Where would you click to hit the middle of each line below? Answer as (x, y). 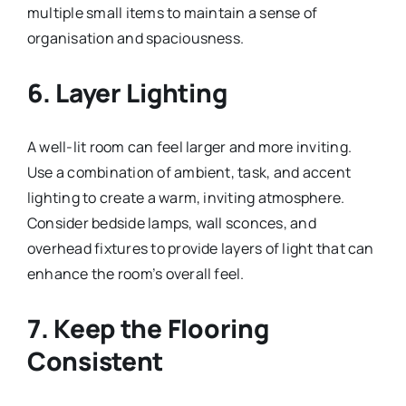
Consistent (95, 360)
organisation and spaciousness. (135, 38)
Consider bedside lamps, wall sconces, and (171, 222)
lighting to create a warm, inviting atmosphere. (186, 197)
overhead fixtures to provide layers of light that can (200, 248)
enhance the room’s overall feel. (135, 273)
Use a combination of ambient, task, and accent (189, 172)
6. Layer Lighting (127, 92)
